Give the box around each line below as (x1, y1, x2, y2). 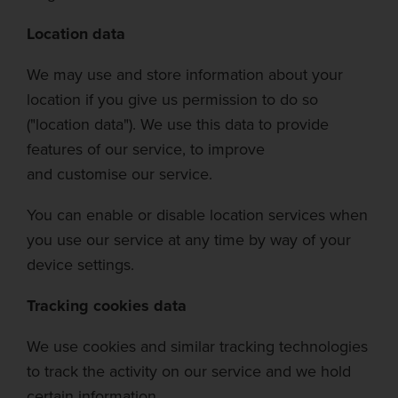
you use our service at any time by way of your (27, 228, 351, 251)
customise (57, 163, 127, 186)
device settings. (27, 253, 134, 276)
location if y (27, 88, 106, 111)
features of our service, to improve (27, 138, 265, 161)
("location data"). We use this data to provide (27, 113, 329, 136)
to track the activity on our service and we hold (27, 360, 351, 383)
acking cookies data (40, 294, 187, 317)
